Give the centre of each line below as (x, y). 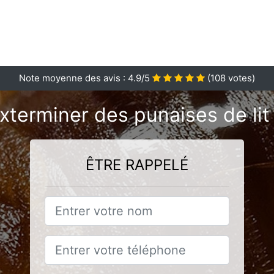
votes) (240, 78)
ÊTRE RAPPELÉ (137, 165)
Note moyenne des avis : (73, 78)
